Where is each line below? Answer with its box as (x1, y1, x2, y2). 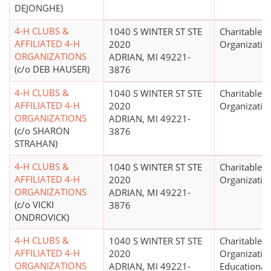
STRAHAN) (15, 137, 57, 150)
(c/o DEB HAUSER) (15, 63, 90, 76)
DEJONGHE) (15, 2, 63, 15)
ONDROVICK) (15, 211, 69, 224)
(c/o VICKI (15, 198, 54, 211)
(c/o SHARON (15, 125, 70, 137)
